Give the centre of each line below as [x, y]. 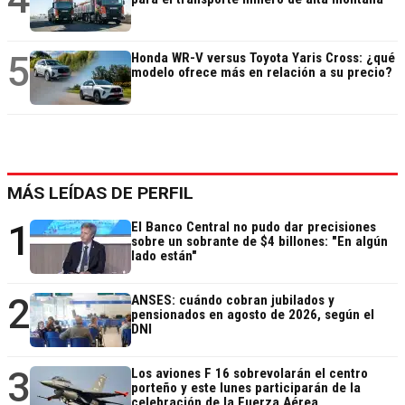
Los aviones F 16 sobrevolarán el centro [250, 374]
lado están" [164, 256]
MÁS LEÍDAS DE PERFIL [100, 193]
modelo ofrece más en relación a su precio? [262, 73]
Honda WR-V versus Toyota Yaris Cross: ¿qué [263, 58]
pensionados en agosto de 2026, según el [253, 315]
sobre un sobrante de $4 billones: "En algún [259, 242]
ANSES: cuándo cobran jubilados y [233, 301]
